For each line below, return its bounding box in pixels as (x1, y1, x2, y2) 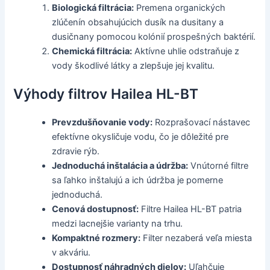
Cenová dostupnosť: (52, 204, 139, 215)
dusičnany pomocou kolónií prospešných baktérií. (52, 31, 256, 42)
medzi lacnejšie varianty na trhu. (52, 218, 183, 230)
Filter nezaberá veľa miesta (140, 233, 253, 244)
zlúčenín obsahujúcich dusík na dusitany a (52, 16, 224, 28)
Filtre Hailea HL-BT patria (139, 204, 242, 215)
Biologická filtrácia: (52, 2, 134, 13)
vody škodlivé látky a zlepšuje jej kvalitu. (52, 60, 215, 71)
